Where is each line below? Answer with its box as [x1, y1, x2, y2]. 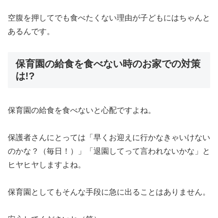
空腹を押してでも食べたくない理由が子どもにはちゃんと [8, 13, 210, 22]
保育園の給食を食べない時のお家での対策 [16, 58, 200, 69]
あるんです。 [8, 27, 54, 36]
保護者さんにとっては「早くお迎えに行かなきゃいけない [8, 133, 210, 142]
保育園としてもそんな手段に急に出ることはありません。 [8, 188, 210, 197]
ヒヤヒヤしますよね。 [8, 161, 86, 169]
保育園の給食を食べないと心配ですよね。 [8, 106, 156, 115]
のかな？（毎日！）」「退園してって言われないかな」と [8, 147, 210, 156]
